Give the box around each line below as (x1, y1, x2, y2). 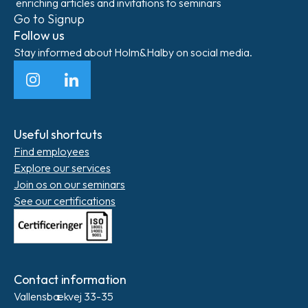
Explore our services (14, 161, 111, 175)
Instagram (32, 80, 80, 94)
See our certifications (14, 194, 115, 208)
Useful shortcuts (14, 126, 102, 142)
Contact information (14, 272, 126, 287)
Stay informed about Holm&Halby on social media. (14, 45, 254, 59)
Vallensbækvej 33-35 (14, 289, 115, 303)
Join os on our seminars (14, 177, 125, 191)
